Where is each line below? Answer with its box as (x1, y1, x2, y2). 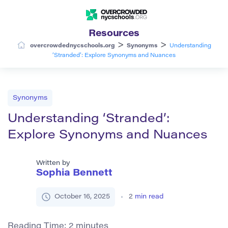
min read (135, 193, 163, 200)
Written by (36, 159, 70, 166)
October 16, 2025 (54, 193, 110, 200)
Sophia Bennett (36, 168, 112, 178)
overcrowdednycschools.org (30, 43, 115, 49)
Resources (89, 29, 139, 39)
